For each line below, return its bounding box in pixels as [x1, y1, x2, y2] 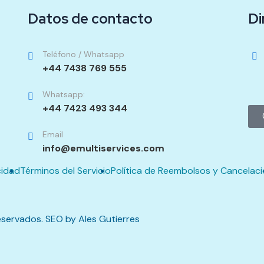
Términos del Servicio [20, 164, 111, 177]
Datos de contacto [28, 9, 153, 28]
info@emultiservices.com [42, 141, 165, 154]
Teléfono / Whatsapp [42, 48, 125, 60]
